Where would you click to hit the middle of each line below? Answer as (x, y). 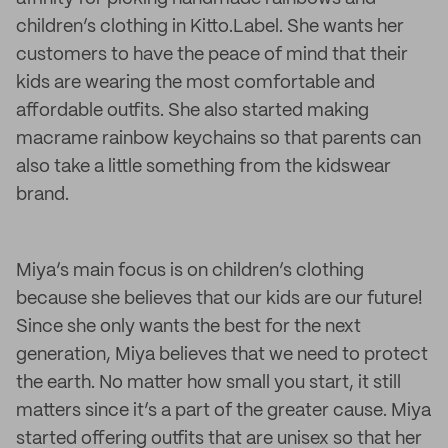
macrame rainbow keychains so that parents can (218, 139)
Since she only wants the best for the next (188, 327)
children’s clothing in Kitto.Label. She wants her (210, 27)
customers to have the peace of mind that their (212, 55)
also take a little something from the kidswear (203, 167)
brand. (42, 195)
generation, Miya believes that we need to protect (222, 355)
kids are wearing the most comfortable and (195, 83)
